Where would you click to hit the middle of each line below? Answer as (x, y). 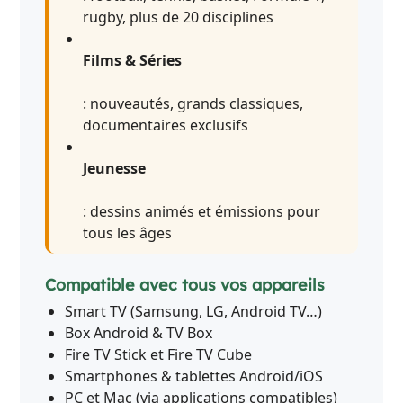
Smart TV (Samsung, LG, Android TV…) (194, 312)
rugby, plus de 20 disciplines (179, 18)
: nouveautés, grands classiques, (193, 104)
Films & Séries (133, 61)
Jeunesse (115, 169)
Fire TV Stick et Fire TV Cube (159, 355)
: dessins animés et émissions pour (202, 212)
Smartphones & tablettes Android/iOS (194, 376)
